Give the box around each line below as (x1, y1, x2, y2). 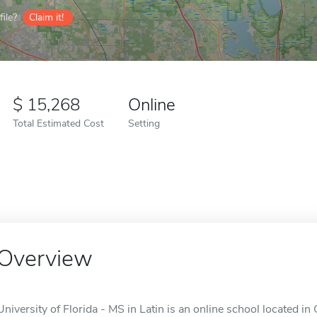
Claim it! (29, 11, 64, 24)
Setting (128, 116, 160, 130)
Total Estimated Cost (13, 116, 104, 130)
